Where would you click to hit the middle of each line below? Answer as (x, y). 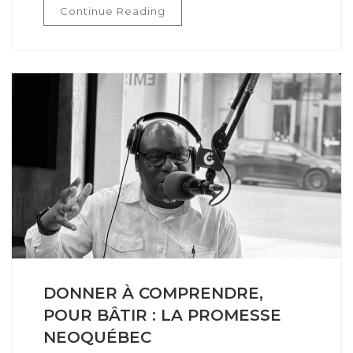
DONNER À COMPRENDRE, (153, 293)
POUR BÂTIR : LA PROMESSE (162, 315)
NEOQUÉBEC (97, 337)
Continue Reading (113, 11)
